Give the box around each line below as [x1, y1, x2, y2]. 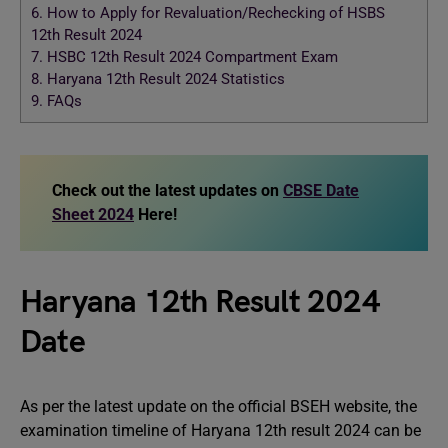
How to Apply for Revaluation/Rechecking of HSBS [43, 4, 385, 23]
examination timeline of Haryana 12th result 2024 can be [20, 421, 421, 440]
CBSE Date [283, 181, 359, 200]
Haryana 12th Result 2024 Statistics [43, 70, 289, 89]
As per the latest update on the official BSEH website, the [20, 397, 417, 416]
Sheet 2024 [52, 205, 134, 224]
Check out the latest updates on [52, 181, 283, 200]
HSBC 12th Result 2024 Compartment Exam [43, 48, 338, 67]
